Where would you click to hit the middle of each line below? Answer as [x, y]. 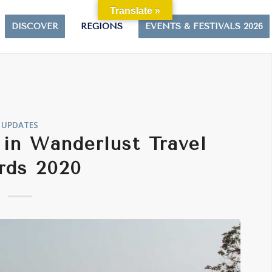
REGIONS [102, 26]
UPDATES [20, 125]
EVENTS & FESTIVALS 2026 [204, 26]
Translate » [135, 11]
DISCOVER [35, 26]
